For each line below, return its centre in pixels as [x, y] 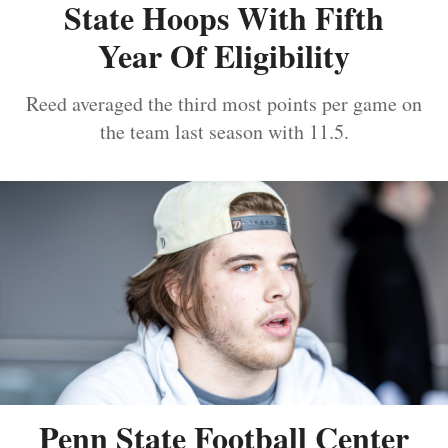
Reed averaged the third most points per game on [224, 103]
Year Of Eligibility [224, 55]
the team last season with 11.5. [224, 131]
